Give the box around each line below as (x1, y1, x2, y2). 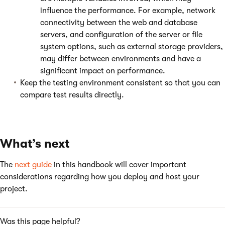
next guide (15, 160, 52, 169)
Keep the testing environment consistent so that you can (20, 78, 220, 87)
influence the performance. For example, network (40, 6, 215, 15)
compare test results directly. (20, 90, 124, 99)
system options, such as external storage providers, (40, 42, 223, 51)
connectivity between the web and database (40, 18, 197, 27)
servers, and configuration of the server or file (40, 30, 202, 39)
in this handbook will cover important (52, 160, 186, 169)
